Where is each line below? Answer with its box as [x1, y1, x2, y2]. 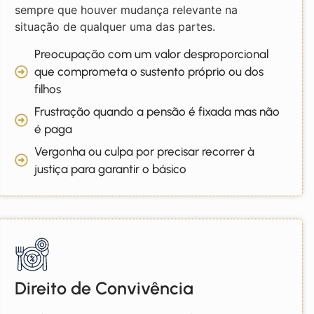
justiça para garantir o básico [34, 161, 187, 176]
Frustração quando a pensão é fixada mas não [34, 104, 280, 118]
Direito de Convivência [14, 277, 193, 299]
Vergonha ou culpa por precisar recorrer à [34, 144, 255, 158]
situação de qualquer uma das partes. [14, 20, 215, 34]
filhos [34, 81, 62, 96]
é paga [34, 121, 73, 136]
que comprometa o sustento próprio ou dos [34, 64, 264, 78]
